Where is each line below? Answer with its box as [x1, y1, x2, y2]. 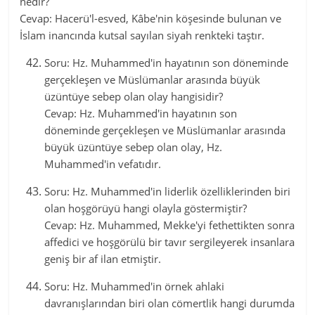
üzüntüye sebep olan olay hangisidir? [44, 89, 224, 103]
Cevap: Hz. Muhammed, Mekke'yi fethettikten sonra [44, 218, 295, 232]
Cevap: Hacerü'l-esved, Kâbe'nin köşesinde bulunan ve [20, 11, 282, 25]
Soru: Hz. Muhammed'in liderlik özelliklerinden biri [44, 184, 291, 198]
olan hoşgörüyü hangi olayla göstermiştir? [44, 201, 247, 215]
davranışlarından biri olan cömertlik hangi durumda [44, 296, 295, 310]
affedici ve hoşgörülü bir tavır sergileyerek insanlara [44, 235, 295, 249]
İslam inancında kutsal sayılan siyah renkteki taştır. [20, 28, 265, 42]
